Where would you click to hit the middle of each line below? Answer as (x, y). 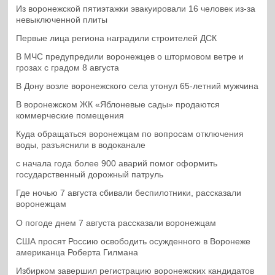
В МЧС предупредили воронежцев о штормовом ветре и (130, 56)
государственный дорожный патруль (90, 175)
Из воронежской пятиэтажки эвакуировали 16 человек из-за (136, 9)
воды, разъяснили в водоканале (81, 145)
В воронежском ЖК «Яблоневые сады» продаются (118, 105)
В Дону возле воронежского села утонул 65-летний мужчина (137, 86)
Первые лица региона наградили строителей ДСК (117, 38)
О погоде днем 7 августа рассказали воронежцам (116, 223)
